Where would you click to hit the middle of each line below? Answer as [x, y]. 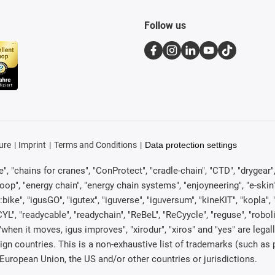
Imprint [33, 145]
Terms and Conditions [95, 145]
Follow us [165, 26]
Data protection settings [191, 145]
